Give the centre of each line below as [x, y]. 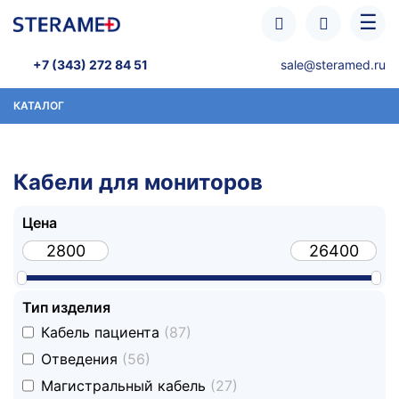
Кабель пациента [102, 333]
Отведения [81, 359]
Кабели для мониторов [138, 182]
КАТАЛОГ [39, 106]
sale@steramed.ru [333, 65]
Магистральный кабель [126, 386]
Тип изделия [66, 307]
